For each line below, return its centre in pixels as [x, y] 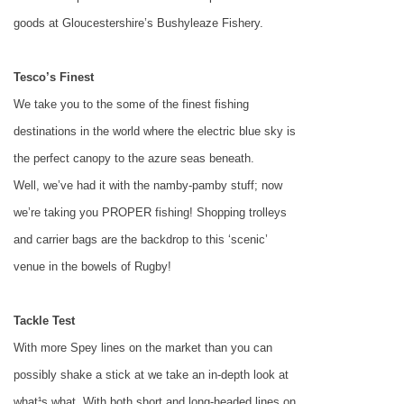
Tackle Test [44, 321]
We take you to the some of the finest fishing [131, 105]
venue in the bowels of [74, 267]
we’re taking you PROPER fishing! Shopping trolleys [150, 213]
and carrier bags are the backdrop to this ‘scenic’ [141, 240]
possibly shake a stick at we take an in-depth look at [151, 375]
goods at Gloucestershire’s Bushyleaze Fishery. [138, 23]
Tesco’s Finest [54, 78]
